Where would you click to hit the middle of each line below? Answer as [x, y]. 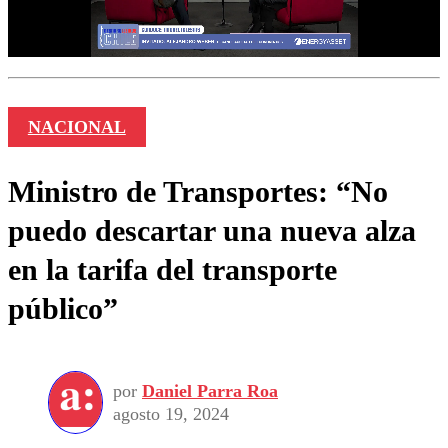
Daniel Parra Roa [210, 390]
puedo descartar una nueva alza [212, 231]
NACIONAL [76, 127]
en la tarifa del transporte [172, 270]
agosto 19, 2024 [171, 413]
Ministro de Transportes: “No [198, 192]
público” [63, 309]
